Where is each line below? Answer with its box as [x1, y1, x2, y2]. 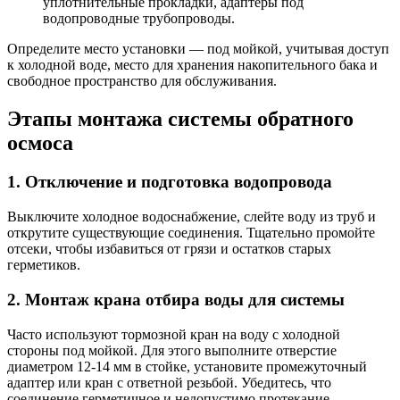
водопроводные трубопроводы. [43, 10, 235, 26]
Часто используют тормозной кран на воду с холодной [7, 326, 340, 342]
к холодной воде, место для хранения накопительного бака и [7, 56, 378, 72]
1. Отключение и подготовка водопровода [7, 172, 332, 192]
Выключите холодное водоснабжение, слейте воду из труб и [7, 209, 376, 225]
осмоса [7, 130, 73, 154]
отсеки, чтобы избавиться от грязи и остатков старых [7, 241, 331, 257]
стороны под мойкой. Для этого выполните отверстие [7, 342, 337, 358]
